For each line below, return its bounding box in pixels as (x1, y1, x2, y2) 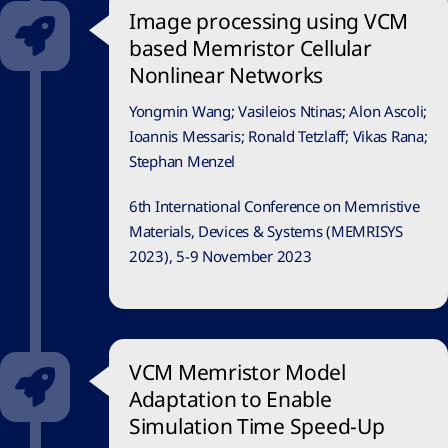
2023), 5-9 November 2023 (129, 246, 312, 267)
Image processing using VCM (129, 7, 408, 36)
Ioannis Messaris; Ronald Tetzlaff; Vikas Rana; (129, 126, 428, 147)
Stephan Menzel (129, 151, 236, 172)
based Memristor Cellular (129, 34, 372, 63)
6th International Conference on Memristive (129, 196, 420, 217)
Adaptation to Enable (129, 385, 332, 414)
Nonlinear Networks (129, 61, 324, 90)
